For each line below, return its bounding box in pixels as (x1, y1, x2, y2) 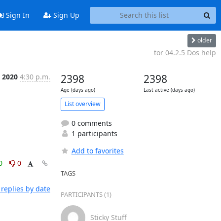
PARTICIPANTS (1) (60, 189, 111, 199)
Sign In (3, 10, 30, 20)
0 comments (69, 118, 112, 128)
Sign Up (51, 10, 79, 20)
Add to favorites (71, 146, 124, 155)
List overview (64, 100, 101, 108)
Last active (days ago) (143, 86, 195, 93)
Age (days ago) (60, 86, 95, 93)
